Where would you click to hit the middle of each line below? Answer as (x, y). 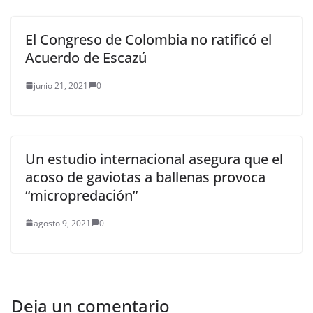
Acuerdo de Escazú (86, 57)
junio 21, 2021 (61, 85)
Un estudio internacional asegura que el (154, 159)
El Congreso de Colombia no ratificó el (148, 39)
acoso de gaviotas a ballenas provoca (145, 177)
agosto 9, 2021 (62, 223)
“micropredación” (81, 195)
